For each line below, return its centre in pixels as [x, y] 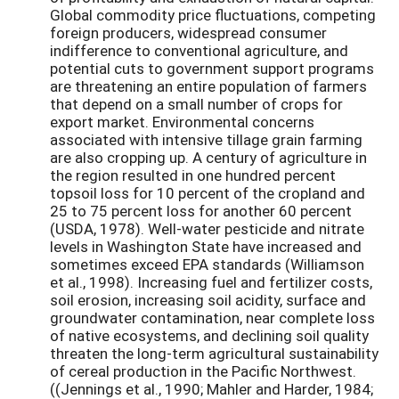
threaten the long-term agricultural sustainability [214, 353]
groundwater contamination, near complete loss [212, 317]
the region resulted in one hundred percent [193, 175]
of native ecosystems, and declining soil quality [209, 335]
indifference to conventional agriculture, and [199, 50]
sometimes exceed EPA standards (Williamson [207, 264]
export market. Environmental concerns [182, 121]
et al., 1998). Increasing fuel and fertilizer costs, [211, 281]
